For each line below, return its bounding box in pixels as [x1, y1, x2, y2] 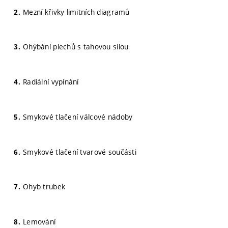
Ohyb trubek [23, 182, 66, 192]
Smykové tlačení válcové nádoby [23, 111, 133, 122]
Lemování [23, 217, 56, 226]
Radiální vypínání [23, 77, 79, 87]
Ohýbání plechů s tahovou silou [23, 42, 129, 52]
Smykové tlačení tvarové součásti [23, 147, 136, 157]
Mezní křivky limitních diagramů [23, 7, 130, 17]
